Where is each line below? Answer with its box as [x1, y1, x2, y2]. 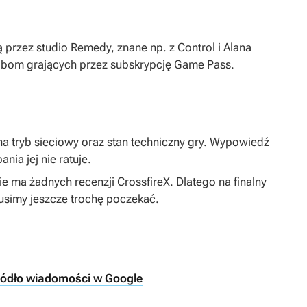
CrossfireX [117, 175, 170, 189]
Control [177, 40, 215, 55]
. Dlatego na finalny [170, 175, 267, 189]
